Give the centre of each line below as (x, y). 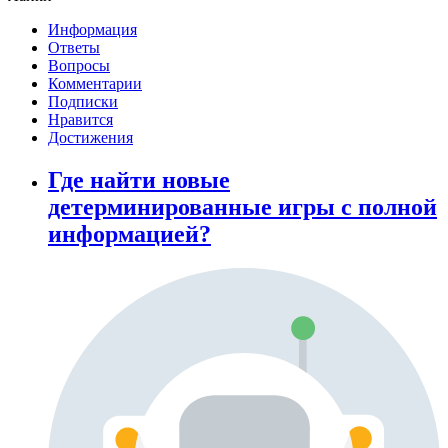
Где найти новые (139, 180)
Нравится (80, 120)
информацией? (129, 234)
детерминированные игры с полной (242, 207)
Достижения (90, 138)
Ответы (74, 48)
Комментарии (95, 84)
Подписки (83, 102)
